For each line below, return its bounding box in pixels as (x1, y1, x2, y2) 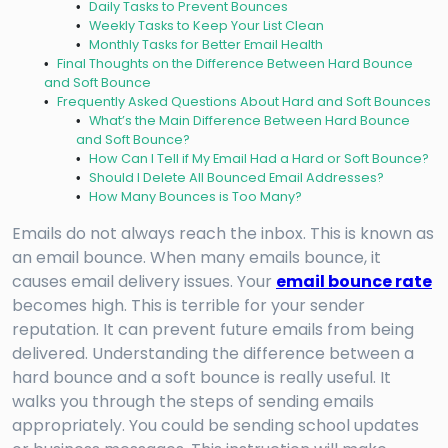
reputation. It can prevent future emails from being (12, 318, 414, 342)
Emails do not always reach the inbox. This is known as (12, 222, 434, 246)
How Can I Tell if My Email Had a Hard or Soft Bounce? (88, 150, 429, 168)
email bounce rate (276, 270, 432, 294)
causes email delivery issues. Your (12, 270, 276, 294)
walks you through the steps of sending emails (12, 390, 374, 414)
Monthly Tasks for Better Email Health (88, 36, 323, 54)
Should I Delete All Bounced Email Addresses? (88, 169, 384, 187)
